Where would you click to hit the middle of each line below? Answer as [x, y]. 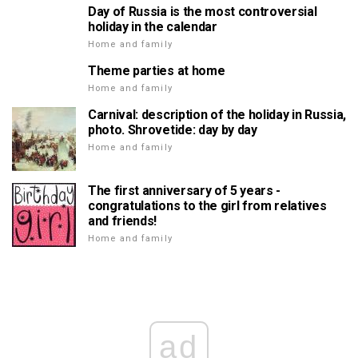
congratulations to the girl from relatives [207, 205]
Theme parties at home [157, 70]
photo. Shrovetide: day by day [173, 129]
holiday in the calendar [153, 26]
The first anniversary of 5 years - [185, 190]
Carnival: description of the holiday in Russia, [217, 114]
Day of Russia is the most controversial [203, 11]
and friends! [123, 221]
